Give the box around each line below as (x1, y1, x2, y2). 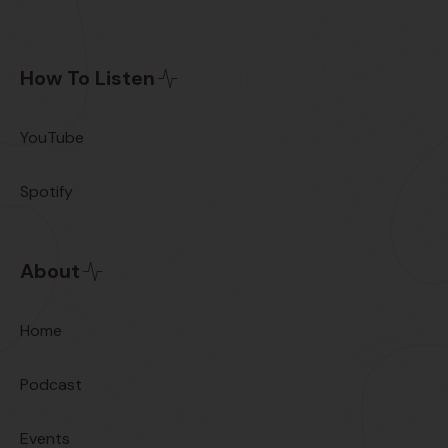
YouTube (20, 126, 84, 148)
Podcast (20, 373, 82, 395)
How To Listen (20, 65, 155, 92)
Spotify (20, 180, 73, 202)
